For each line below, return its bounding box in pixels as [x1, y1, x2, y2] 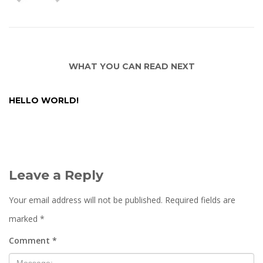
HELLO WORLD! [9, 95, 79, 106]
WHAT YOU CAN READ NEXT [68, 61, 195, 72]
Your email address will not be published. [9, 194, 163, 205]
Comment [9, 235, 52, 246]
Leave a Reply [9, 167, 103, 183]
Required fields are [165, 194, 235, 205]
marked [9, 213, 40, 224]
